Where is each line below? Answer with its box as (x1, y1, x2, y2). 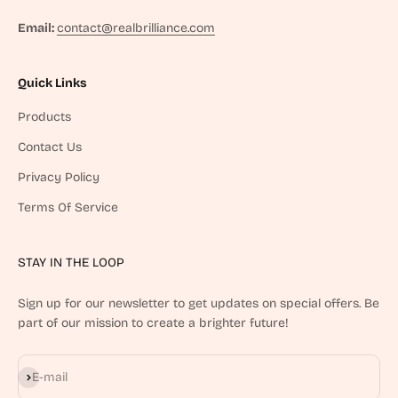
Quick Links (18, 75, 87, 91)
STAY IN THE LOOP (18, 254, 124, 270)
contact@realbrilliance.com (57, 20, 215, 36)
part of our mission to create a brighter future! (18, 314, 289, 330)
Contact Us (18, 139, 82, 155)
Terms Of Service (18, 199, 118, 215)
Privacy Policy (18, 169, 99, 185)
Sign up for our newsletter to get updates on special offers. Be (18, 295, 379, 311)
